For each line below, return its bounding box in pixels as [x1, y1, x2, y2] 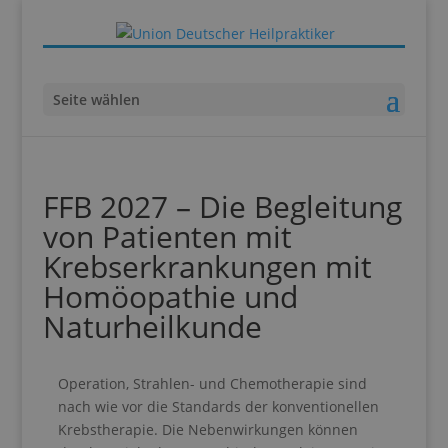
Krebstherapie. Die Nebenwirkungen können [57, 420, 358, 439]
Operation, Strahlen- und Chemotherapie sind [57, 374, 367, 393]
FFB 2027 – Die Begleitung [42, 186, 402, 227]
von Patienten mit [42, 216, 292, 257]
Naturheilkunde [42, 306, 262, 347]
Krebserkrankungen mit [42, 246, 372, 287]
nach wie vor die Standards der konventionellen [57, 397, 379, 416]
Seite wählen [52, 89, 140, 109]
